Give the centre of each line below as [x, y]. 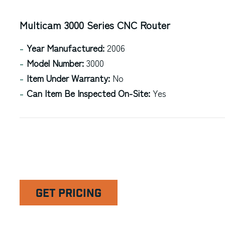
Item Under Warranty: [68, 78]
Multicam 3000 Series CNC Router [95, 25]
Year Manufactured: [65, 48]
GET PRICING [68, 194]
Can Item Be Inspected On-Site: [88, 93]
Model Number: [55, 63]
